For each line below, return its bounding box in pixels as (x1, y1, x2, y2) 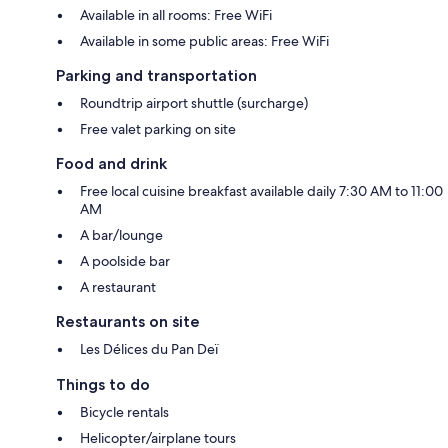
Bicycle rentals (80, 402, 169, 421)
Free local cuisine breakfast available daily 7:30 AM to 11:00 (80, 181, 443, 200)
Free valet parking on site (80, 119, 236, 138)
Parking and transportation (56, 65, 257, 85)
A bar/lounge (80, 225, 163, 244)
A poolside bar (80, 251, 170, 270)
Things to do (56, 374, 150, 394)
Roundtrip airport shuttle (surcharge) (80, 93, 308, 112)
